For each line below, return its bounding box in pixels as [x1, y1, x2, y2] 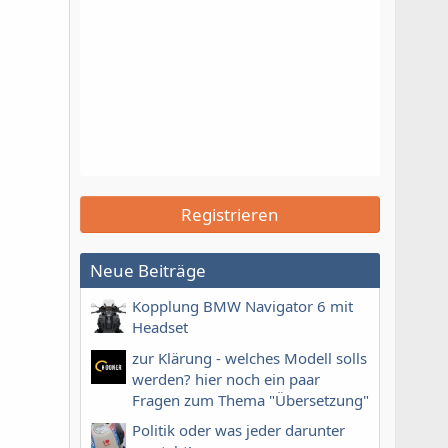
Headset [132, 317, 188, 338]
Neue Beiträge [90, 259, 206, 282]
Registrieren [181, 203, 279, 226]
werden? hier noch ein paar [132, 368, 320, 389]
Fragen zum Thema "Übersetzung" [132, 389, 369, 410]
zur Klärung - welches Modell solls [132, 347, 367, 368]
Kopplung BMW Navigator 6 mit [132, 296, 353, 317]
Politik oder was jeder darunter [132, 419, 345, 440]
